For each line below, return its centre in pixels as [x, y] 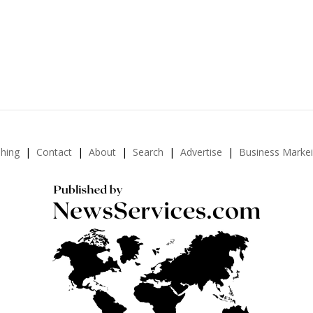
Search [148, 152]
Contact [54, 152]
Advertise [201, 152]
